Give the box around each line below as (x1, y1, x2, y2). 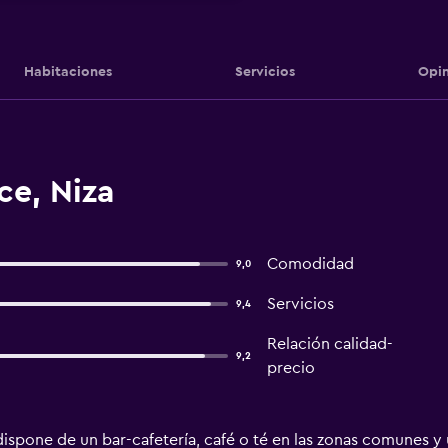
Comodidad (266, 256, 354, 272)
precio (266, 360, 315, 376)
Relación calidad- (266, 336, 393, 352)
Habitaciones (23, 64, 112, 79)
